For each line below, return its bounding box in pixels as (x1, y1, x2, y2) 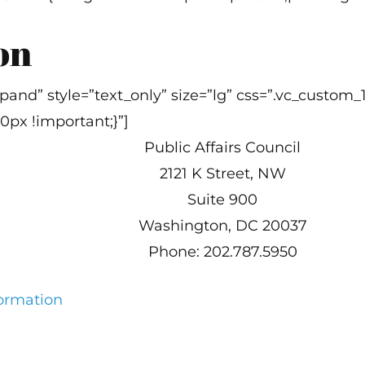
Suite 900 (187, 191, 258, 209)
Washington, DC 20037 (138, 217, 307, 235)
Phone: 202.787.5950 (147, 243, 297, 261)
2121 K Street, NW (159, 165, 286, 182)
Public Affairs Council (144, 139, 301, 156)
